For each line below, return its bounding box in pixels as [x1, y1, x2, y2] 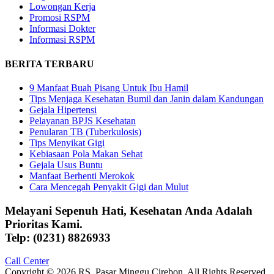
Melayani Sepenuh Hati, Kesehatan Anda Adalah [5, 204, 253, 217]
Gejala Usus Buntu [29, 159, 103, 170]
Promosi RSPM [29, 12, 90, 23]
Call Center [5, 256, 49, 267]
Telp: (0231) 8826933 [5, 231, 111, 244]
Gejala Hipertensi [29, 104, 97, 115]
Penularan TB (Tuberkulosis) [29, 126, 141, 137]
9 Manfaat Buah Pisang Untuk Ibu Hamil [29, 82, 188, 93]
